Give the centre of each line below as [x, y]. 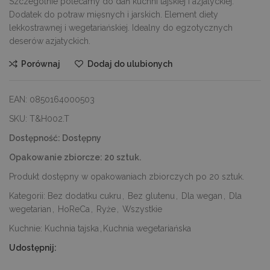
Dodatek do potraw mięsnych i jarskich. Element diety [114, 14]
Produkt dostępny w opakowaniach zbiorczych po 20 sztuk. [127, 176]
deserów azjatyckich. [50, 41]
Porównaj [41, 64]
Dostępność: [36, 138]
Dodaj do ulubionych [130, 64]
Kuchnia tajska [72, 228]
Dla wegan [202, 196]
